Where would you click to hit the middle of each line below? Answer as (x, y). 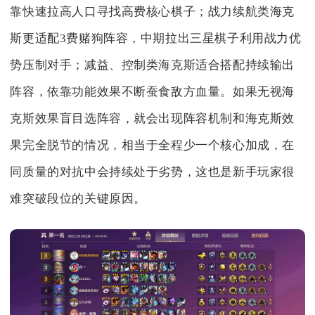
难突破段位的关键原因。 (78, 199)
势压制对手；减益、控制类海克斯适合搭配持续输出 (153, 65)
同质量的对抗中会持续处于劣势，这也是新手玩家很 (153, 172)
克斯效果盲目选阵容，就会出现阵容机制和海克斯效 (153, 119)
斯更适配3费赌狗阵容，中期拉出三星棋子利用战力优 (156, 39)
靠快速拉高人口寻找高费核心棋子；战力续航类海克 (153, 12)
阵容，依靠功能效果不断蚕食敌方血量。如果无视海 (153, 92)
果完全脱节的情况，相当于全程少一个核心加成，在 (153, 146)
